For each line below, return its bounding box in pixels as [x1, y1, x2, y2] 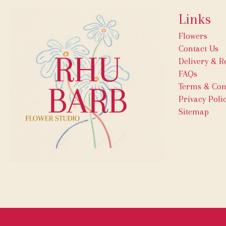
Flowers [178, 30, 207, 41]
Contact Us [178, 43, 218, 53]
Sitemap [178, 106, 209, 117]
